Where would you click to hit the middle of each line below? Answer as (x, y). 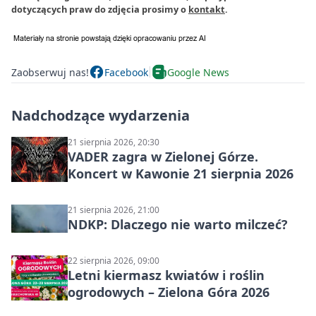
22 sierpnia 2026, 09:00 (114, 261)
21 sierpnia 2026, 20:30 (114, 142)
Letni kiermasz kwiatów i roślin (166, 275)
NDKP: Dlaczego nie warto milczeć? (178, 224)
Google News (198, 72)
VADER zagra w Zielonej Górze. (163, 157)
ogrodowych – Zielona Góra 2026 (169, 292)
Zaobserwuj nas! (50, 72)
